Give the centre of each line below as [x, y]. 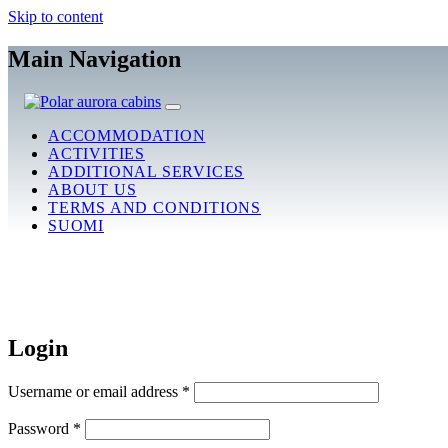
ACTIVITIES [96, 153]
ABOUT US [92, 189]
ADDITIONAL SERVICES [146, 171]
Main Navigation [94, 58]
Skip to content [55, 16]
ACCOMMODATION [127, 135]
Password [40, 428]
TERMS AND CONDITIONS [154, 207]
